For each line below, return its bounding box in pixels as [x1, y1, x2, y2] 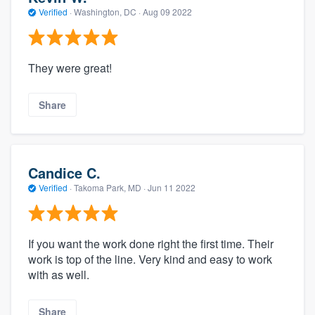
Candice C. [28, 162, 101, 183]
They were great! [28, 60, 112, 77]
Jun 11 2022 [148, 181, 195, 193]
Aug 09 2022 [143, 5, 192, 18]
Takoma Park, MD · [72, 181, 148, 193]
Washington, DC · [72, 5, 143, 18]
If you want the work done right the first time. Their [28, 236, 274, 252]
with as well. [28, 266, 89, 283]
